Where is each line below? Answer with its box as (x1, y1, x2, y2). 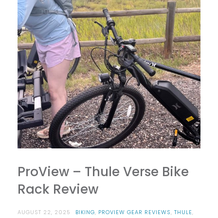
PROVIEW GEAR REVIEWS (98, 208, 171, 217)
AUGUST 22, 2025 (17, 208, 71, 217)
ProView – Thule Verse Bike (17, 163, 189, 181)
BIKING (75, 208, 95, 217)
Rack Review (17, 181, 98, 199)
